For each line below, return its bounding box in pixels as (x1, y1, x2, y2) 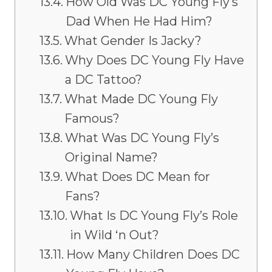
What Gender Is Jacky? (64, 33, 202, 49)
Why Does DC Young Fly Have (65, 53, 244, 68)
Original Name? (65, 150, 158, 165)
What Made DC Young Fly (64, 92, 218, 107)
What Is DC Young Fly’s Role (70, 208, 238, 223)
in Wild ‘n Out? (70, 228, 159, 243)
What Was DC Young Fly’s (65, 131, 219, 146)
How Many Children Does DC (66, 247, 240, 262)
